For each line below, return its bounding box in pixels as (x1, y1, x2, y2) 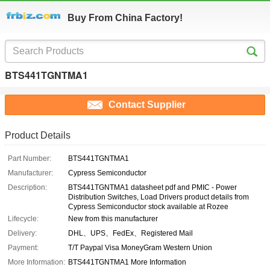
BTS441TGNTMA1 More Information (68, 258, 186, 267)
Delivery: (8, 229, 37, 238)
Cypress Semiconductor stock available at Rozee (68, 202, 228, 212)
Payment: (8, 243, 39, 253)
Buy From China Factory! (67, 13, 183, 23)
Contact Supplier (108, 99, 186, 110)
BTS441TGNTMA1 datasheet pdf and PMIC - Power (68, 183, 237, 192)
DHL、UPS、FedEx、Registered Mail (68, 229, 193, 238)
